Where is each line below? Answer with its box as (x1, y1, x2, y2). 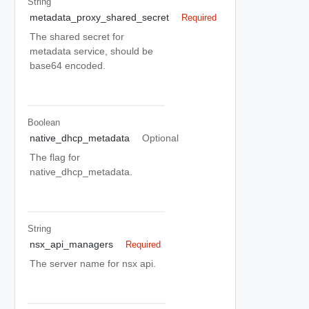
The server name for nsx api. (30, 258, 156, 269)
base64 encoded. (30, 60, 106, 71)
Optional (141, 132, 179, 143)
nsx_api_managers (30, 239, 113, 250)
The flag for (30, 152, 80, 163)
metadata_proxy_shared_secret (30, 12, 169, 23)
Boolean (27, 117, 60, 128)
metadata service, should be (30, 46, 153, 57)
